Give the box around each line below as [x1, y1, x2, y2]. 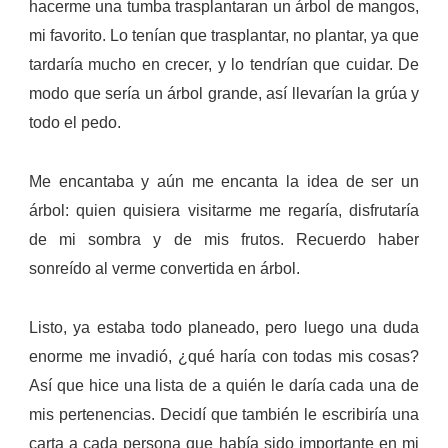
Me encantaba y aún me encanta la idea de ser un [29, 173, 419, 191]
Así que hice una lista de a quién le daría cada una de [29, 377, 419, 395]
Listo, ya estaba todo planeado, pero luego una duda [29, 319, 419, 337]
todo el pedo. [29, 114, 121, 132]
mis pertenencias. [29, 406, 160, 424]
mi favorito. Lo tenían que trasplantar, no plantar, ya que [29, 27, 419, 45]
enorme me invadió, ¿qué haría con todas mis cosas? [29, 348, 419, 366]
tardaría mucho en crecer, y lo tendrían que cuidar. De [29, 56, 419, 74]
